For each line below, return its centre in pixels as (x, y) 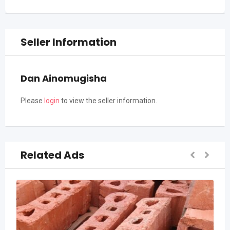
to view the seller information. (108, 101)
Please (32, 101)
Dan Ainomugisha (64, 78)
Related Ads (52, 155)
